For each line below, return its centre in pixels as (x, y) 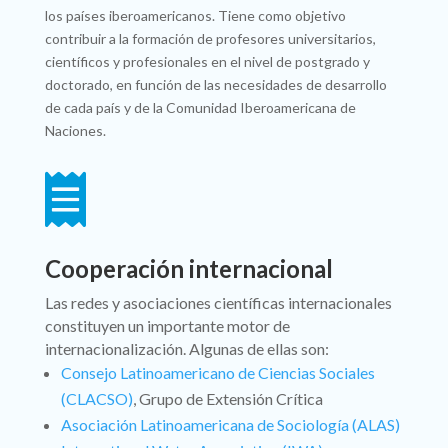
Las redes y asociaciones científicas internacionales (218, 303)
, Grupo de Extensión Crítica (227, 399)
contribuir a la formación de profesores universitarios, (210, 39)
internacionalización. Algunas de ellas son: (186, 349)
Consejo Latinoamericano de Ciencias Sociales (217, 373)
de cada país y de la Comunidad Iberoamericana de (200, 108)
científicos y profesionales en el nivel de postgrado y (207, 62)
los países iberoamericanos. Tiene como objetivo (195, 16)
